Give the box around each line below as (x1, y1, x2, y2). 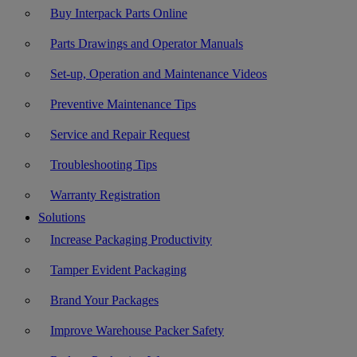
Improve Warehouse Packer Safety (50, 324, 224, 337)
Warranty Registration (50, 188, 160, 202)
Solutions (38, 210, 85, 224)
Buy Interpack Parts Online (50, 6, 187, 20)
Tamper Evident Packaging (50, 263, 186, 277)
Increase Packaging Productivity (50, 233, 212, 246)
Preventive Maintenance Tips (50, 97, 196, 111)
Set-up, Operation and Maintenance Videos (50, 67, 267, 80)
